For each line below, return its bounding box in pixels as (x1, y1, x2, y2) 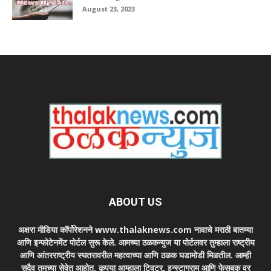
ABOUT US (109, 195, 162, 209)
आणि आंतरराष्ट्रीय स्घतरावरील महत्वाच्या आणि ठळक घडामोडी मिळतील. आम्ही (20, 249, 251, 261)
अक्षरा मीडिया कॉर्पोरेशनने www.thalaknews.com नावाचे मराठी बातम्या (18, 224, 253, 236)
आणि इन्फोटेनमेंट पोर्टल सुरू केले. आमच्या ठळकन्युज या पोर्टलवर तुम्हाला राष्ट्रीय (16, 237, 255, 249)
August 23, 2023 (82, 4, 135, 13)
